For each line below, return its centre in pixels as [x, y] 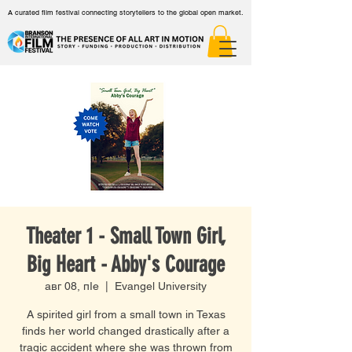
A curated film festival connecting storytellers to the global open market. [126, 13]
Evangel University [161, 286]
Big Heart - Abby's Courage [126, 264]
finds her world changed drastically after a [126, 330]
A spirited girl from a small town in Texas [126, 314]
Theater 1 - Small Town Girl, [126, 236]
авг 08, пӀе [72, 286]
